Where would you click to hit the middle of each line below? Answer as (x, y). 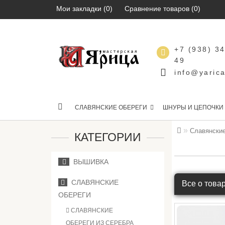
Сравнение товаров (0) (162, 9)
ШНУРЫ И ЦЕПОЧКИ (193, 107)
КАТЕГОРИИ (108, 137)
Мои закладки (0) (84, 9)
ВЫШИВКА (89, 162)
